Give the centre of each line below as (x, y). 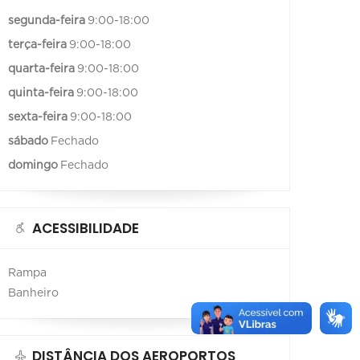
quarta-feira (41, 69)
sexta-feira (38, 117)
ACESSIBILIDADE (86, 228)
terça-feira (37, 45)
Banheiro (33, 293)
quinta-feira (41, 93)
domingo (33, 165)
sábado (28, 141)
